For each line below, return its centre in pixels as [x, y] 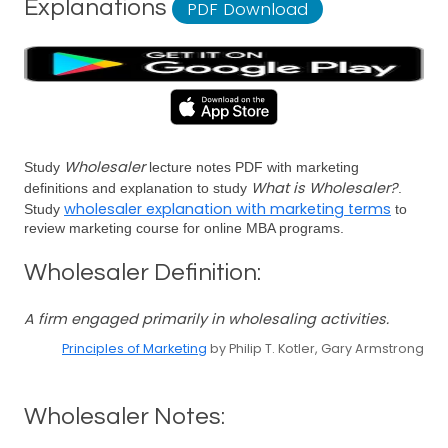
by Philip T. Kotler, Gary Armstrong [315, 348]
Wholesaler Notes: [124, 416]
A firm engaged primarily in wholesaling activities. [206, 319]
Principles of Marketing [134, 348]
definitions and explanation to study [137, 188]
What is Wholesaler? [324, 188]
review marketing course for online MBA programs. [184, 228]
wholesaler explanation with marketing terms [227, 209]
